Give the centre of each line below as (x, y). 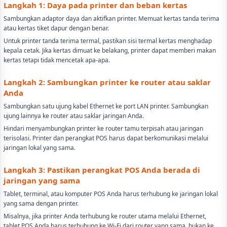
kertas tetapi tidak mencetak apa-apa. (57, 60)
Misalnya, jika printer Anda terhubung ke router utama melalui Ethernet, (105, 216)
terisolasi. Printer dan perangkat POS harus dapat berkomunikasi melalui (106, 138)
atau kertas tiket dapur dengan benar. (56, 28)
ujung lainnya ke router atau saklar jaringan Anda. (74, 116)
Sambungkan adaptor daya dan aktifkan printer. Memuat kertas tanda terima (111, 18)
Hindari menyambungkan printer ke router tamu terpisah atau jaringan (103, 128)
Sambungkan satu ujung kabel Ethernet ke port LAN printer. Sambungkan (106, 106)
